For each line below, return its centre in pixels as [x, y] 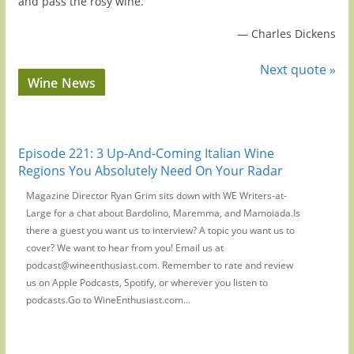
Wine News [62, 83]
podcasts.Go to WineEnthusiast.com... [108, 299]
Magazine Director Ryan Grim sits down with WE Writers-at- [156, 195]
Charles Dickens [294, 33]
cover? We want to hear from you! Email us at [124, 247]
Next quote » [298, 70]
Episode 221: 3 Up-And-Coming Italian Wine [146, 153]
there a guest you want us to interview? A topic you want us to [160, 230]
